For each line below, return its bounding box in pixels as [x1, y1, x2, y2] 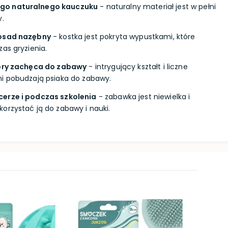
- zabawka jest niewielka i [96, 92, 190, 102]
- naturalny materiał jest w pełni [98, 2, 216, 12]
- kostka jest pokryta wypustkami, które [50, 32, 195, 42]
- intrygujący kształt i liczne [87, 62, 188, 72]
